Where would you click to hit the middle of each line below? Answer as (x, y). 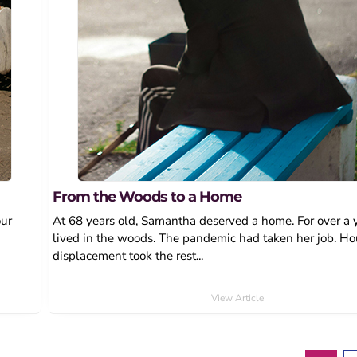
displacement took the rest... (127, 255)
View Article (237, 298)
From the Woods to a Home (147, 196)
